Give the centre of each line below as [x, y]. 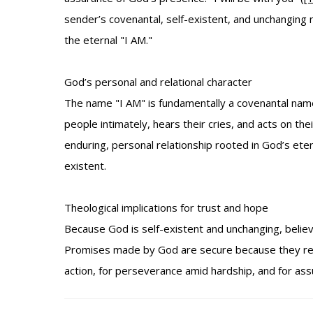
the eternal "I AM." [108, 40]
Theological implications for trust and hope [166, 208]
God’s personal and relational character [158, 82]
